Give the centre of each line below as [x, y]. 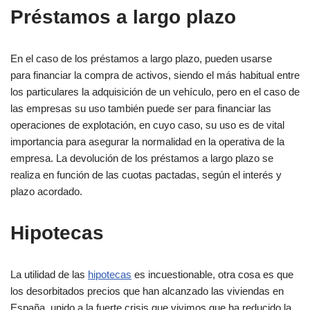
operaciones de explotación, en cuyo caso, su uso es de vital [147, 125]
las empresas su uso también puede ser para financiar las [141, 108]
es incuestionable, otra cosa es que [212, 274]
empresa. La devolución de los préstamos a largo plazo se [142, 158]
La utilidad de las [49, 274]
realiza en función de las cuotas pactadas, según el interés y [146, 175]
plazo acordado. [46, 191]
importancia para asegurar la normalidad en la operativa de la [147, 142]
